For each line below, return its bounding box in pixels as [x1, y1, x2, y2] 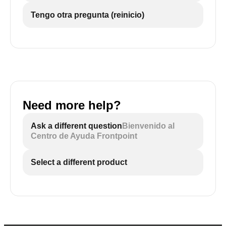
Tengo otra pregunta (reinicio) [30, 10, 144, 19]
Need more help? [23, 98, 121, 112]
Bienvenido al [122, 122, 175, 130]
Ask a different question [31, 122, 122, 130]
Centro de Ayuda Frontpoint [31, 132, 137, 140]
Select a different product [31, 158, 127, 166]
